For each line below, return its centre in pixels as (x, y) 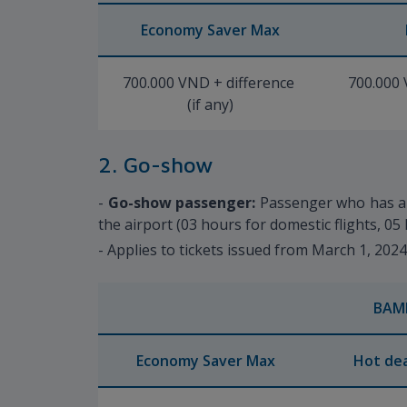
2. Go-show (155, 164)
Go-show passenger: (182, 202)
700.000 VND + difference (210, 82)
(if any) (210, 104)
